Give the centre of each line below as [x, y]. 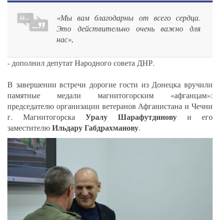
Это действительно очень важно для [128, 28]
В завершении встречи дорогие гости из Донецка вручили [110, 84]
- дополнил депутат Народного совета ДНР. [81, 62]
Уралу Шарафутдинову [131, 116]
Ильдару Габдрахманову [95, 127]
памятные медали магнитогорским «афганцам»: [110, 95]
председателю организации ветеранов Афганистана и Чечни [110, 106]
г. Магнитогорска [46, 116]
